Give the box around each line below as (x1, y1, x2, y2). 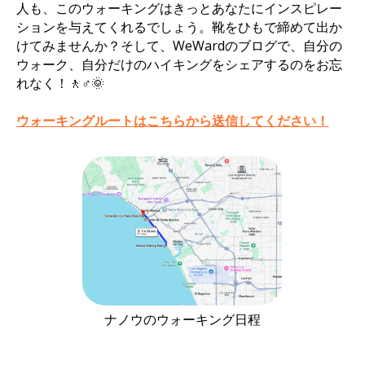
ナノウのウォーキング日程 (103, 310, 261, 328)
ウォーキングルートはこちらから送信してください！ (15, 111, 329, 130)
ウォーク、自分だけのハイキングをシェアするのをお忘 (15, 55, 342, 73)
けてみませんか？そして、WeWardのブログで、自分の (15, 36, 342, 55)
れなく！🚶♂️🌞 (15, 73, 104, 92)
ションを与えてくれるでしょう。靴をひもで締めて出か (15, 17, 342, 36)
